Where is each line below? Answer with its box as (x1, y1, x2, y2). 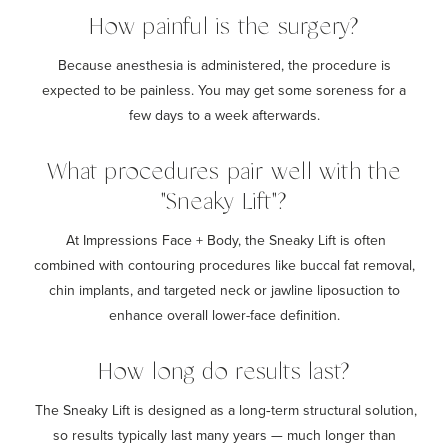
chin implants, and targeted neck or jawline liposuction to (48, 279, 400, 300)
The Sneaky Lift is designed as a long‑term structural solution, (31, 399, 417, 420)
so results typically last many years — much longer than (52, 424, 396, 445)
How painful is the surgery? (88, 16, 360, 38)
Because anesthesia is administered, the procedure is (57, 54, 391, 75)
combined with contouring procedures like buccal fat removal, (33, 254, 415, 275)
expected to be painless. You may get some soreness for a (42, 79, 406, 100)
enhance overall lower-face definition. (108, 304, 340, 325)
